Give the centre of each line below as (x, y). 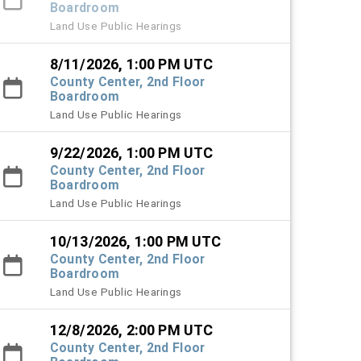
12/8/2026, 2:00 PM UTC (131, 330)
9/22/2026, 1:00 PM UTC (131, 153)
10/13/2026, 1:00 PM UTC (135, 242)
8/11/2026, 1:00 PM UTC (131, 64)
